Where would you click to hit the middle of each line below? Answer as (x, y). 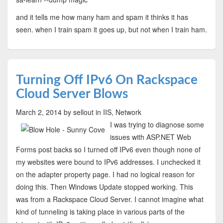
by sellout (78, 112)
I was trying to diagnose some (157, 125)
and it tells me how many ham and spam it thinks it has (102, 17)
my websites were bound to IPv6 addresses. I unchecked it (108, 162)
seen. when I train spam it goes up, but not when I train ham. (111, 30)
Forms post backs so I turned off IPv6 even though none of (108, 150)
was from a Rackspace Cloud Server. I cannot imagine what (110, 199)
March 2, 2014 (39, 112)
